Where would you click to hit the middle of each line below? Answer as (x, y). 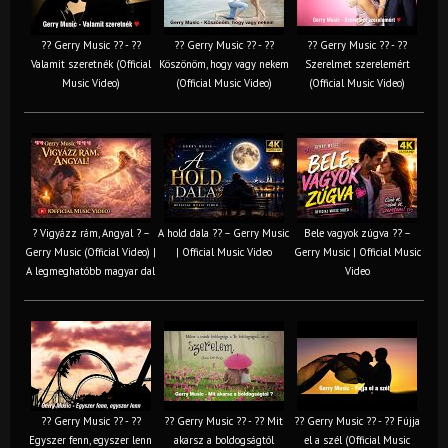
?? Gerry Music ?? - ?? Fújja (357, 420)
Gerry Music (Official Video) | (90, 251)
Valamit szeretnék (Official (90, 63)
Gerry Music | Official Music (357, 251)
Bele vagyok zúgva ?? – (357, 232)
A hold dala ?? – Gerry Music (223, 232)
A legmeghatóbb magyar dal (90, 270)
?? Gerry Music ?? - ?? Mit (223, 420)
